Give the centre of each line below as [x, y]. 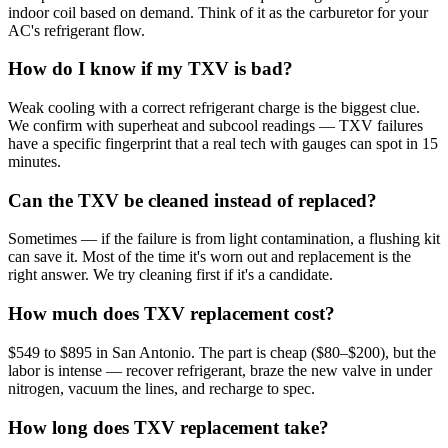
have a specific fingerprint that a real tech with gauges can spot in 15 [223, 143]
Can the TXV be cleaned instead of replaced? [192, 200]
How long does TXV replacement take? [168, 427]
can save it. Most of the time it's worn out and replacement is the [209, 257]
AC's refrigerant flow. [76, 30]
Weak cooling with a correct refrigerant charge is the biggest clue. [214, 107]
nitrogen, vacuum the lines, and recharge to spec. [161, 388]
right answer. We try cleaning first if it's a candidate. [170, 275]
